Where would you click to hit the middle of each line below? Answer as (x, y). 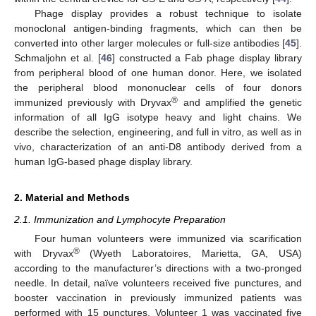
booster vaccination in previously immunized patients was (158, 298)
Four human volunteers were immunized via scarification (168, 238)
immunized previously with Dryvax (93, 102)
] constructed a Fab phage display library (207, 57)
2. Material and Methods (72, 197)
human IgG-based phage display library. (103, 161)
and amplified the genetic (240, 102)
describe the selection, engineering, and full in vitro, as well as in (158, 132)
